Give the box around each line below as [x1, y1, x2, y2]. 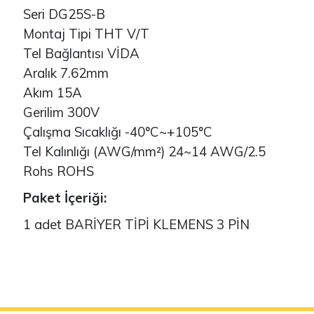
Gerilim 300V [22, 103, 100, 121]
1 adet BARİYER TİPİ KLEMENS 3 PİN [22, 215, 250, 233]
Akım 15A [22, 83, 82, 101]
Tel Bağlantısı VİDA [22, 44, 139, 62]
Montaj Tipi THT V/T [22, 25, 149, 42]
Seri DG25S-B [22, 5, 105, 22]
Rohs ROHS [22, 162, 94, 179]
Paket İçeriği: [22, 189, 107, 206]
